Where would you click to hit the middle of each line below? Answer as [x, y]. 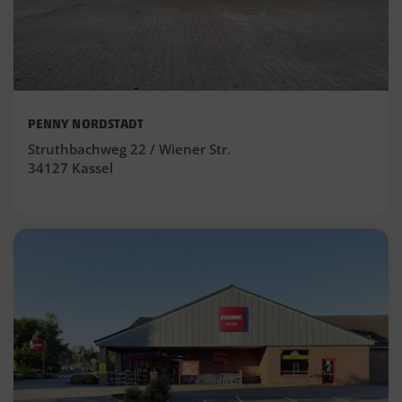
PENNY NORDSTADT [86, 124]
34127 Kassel [70, 168]
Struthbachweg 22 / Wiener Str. [129, 149]
